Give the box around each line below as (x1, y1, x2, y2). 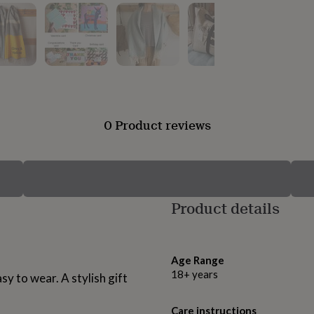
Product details (171, 197, 280, 219)
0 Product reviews (103, 116, 211, 135)
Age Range (171, 254, 224, 267)
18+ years (171, 268, 218, 281)
